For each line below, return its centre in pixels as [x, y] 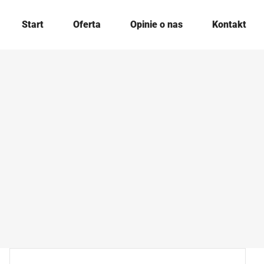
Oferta [87, 24]
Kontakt [229, 24]
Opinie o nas [156, 24]
